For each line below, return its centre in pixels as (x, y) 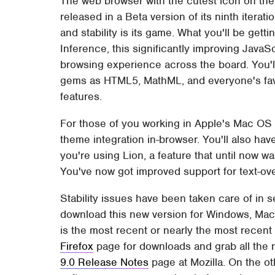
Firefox (77, 246)
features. (81, 96)
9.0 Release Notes (105, 262)
